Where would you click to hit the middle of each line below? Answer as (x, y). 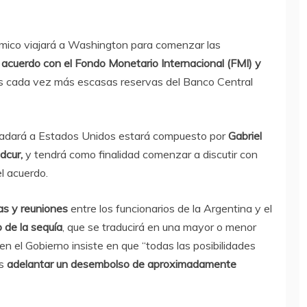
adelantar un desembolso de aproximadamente (122, 264)
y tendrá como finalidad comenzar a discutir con (142, 155)
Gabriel (245, 136)
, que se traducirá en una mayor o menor (159, 227)
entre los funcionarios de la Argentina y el (171, 209)
